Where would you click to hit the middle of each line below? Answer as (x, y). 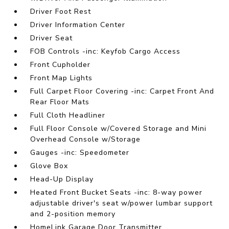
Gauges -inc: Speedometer (80, 153)
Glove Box (49, 166)
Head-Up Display (62, 179)
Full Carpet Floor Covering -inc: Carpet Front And (122, 91)
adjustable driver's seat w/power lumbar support (122, 203)
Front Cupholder (61, 65)
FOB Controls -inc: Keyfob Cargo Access (106, 52)
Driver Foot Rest (61, 12)
